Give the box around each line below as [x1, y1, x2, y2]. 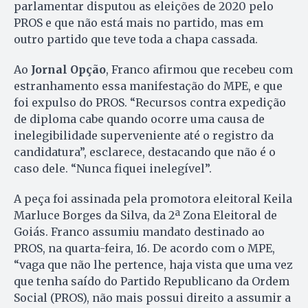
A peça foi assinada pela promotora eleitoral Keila [14, 191, 292, 206]
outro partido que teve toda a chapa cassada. [14, 32, 258, 46]
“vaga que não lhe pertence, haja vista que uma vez [14, 257, 293, 272]
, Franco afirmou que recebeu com [106, 62, 293, 76]
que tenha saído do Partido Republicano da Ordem [14, 274, 289, 288]
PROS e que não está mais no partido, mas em [14, 15, 263, 30]
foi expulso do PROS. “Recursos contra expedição [14, 95, 286, 109]
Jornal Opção [31, 62, 106, 76]
